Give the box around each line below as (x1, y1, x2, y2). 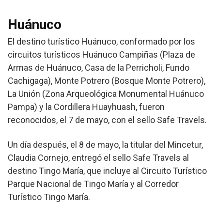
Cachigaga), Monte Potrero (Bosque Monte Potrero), (8, 76, 205, 86)
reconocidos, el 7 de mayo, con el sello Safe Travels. (8, 115, 207, 125)
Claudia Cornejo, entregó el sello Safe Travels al (8, 153, 189, 163)
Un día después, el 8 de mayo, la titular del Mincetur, (8, 139, 203, 150)
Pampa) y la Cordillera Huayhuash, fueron (8, 102, 165, 112)
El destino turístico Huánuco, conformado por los (8, 36, 195, 47)
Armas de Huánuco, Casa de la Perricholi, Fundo (8, 62, 189, 73)
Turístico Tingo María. (8, 192, 90, 202)
